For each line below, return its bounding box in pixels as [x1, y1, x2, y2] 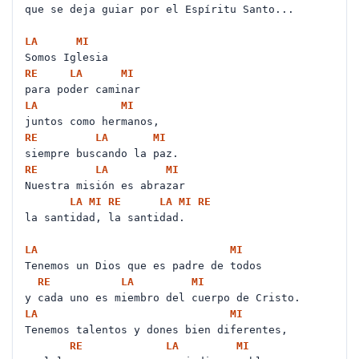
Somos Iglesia [25, 51, 115, 63]
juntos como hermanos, [25, 115, 166, 127]
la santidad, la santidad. [25, 212, 192, 224]
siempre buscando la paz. [25, 147, 185, 159]
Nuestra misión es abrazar [25, 179, 192, 192]
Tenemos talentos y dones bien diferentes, [25, 324, 294, 336]
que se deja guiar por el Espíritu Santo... [25, 3, 301, 15]
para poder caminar [25, 83, 147, 95]
